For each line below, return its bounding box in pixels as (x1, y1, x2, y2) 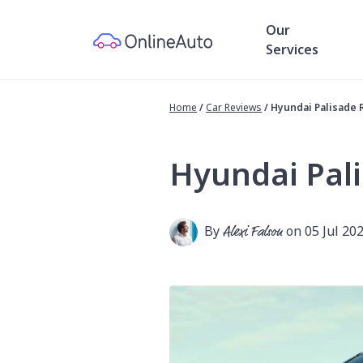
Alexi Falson (223, 222, 283, 242)
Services (266, 41, 318, 58)
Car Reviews (206, 100, 262, 114)
